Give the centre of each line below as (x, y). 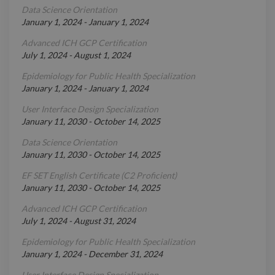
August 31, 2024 (105, 221)
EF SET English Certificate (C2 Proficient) (99, 176)
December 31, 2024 (126, 254)
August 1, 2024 (102, 55)
